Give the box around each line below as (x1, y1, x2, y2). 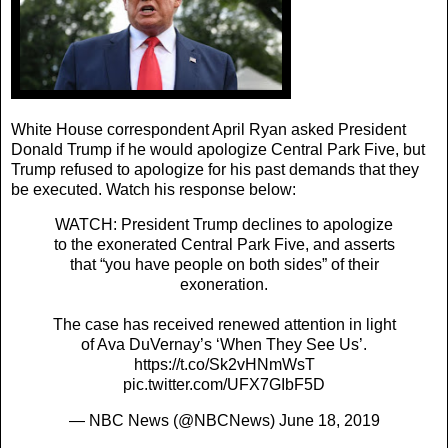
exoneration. (180, 276, 268, 294)
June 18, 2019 (278, 412, 380, 430)
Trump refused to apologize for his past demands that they (11, 160, 419, 178)
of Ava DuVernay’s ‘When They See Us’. (81, 336, 367, 354)
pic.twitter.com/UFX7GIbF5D (123, 376, 325, 394)
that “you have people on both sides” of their (69, 256, 379, 274)
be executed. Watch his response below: (11, 180, 296, 198)
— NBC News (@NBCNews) (68, 412, 279, 430)
